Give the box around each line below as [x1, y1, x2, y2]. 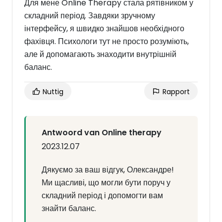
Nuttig [41, 87, 63, 97]
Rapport [161, 87, 190, 97]
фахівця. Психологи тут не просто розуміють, [24, 36, 189, 47]
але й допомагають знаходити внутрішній [24, 49, 176, 60]
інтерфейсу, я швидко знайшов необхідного [24, 23, 184, 34]
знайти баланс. [42, 203, 96, 214]
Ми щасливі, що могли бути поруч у [42, 177, 170, 188]
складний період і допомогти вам [42, 190, 163, 201]
